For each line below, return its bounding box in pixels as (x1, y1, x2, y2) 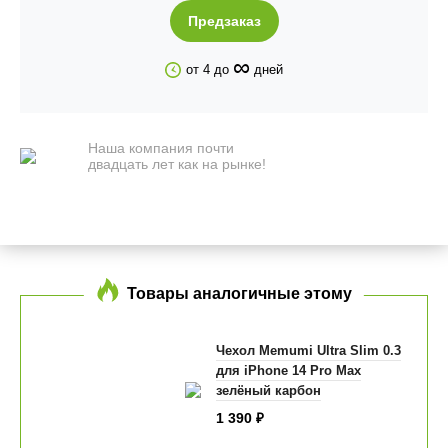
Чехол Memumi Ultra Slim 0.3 (215, 343, 401, 359)
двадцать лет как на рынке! (88, 155, 266, 172)
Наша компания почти (88, 139, 234, 156)
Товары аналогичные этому (127, 284, 352, 302)
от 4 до (186, 62, 233, 77)
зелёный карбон (215, 383, 321, 399)
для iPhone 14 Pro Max (215, 363, 361, 379)
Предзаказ (187, 13, 261, 29)
